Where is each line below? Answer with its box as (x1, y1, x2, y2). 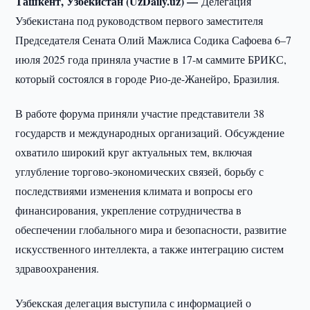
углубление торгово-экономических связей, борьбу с (15, 164, 264, 179)
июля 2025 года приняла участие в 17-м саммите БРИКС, (15, 52, 287, 66)
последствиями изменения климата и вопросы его (15, 183, 253, 198)
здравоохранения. (15, 261, 100, 275)
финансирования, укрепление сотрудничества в (15, 203, 242, 217)
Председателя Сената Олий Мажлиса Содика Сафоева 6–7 (15, 33, 292, 47)
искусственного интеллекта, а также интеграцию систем (15, 241, 284, 256)
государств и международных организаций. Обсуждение (15, 125, 285, 140)
